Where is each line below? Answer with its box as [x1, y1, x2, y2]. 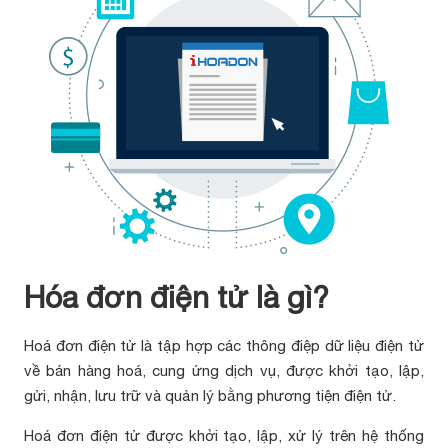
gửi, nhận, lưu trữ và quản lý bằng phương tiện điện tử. [23, 387, 396, 404]
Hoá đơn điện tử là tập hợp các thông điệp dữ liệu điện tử [23, 337, 425, 354]
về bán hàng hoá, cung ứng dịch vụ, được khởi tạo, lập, [23, 362, 425, 379]
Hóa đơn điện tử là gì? [23, 279, 329, 314]
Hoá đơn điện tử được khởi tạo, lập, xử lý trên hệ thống [23, 427, 425, 444]
